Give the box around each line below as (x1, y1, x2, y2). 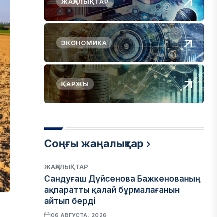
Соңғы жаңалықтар (44, 137, 144, 150)
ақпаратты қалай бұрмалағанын (44, 185, 180, 195)
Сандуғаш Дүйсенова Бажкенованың (44, 174, 201, 184)
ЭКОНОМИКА (61, 39, 108, 46)
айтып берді (44, 196, 96, 206)
